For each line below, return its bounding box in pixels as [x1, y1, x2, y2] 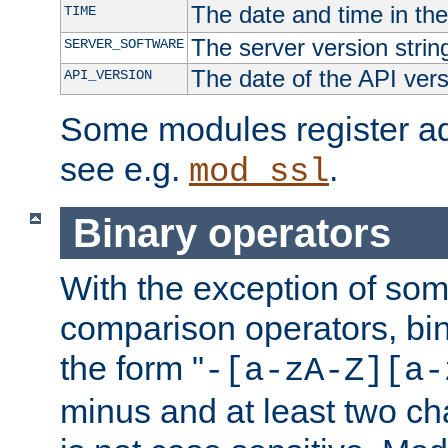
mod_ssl [189, 153, 329, 192]
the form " [60, 349, 204, 388]
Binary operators [72, 210, 391, 255]
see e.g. [60, 150, 189, 189]
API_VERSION [63, 67, 152, 84]
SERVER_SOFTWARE [63, 36, 184, 53]
